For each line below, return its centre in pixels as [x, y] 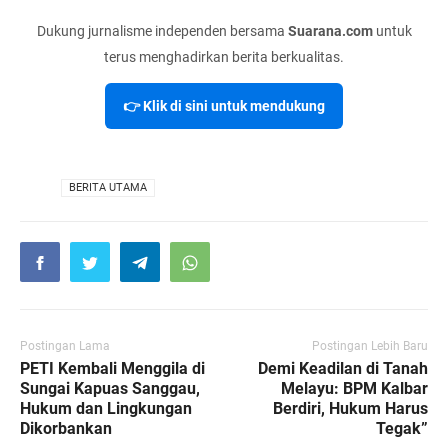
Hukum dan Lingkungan [106, 408]
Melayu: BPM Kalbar [354, 388]
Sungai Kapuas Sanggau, [110, 388]
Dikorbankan [66, 428]
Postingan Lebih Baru [370, 345]
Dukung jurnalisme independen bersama [162, 31]
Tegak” [402, 428]
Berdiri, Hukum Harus [350, 408]
